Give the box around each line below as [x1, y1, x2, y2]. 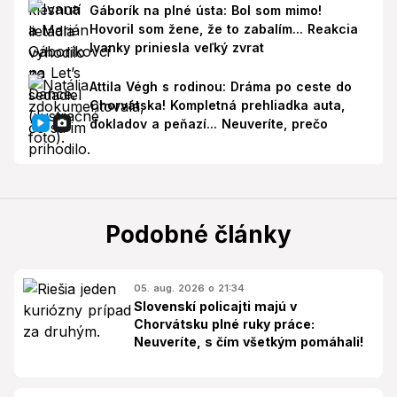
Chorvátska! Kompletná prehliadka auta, [89, 97, 345, 113]
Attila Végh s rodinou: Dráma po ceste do [89, 79, 352, 95]
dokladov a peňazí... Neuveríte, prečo [89, 116, 328, 132]
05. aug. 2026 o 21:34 [134, 281, 245, 294]
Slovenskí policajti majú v [134, 298, 297, 314]
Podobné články [105, 220, 292, 248]
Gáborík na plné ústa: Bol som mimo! [89, 2, 322, 18]
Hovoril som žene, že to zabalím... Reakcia [89, 20, 358, 36]
